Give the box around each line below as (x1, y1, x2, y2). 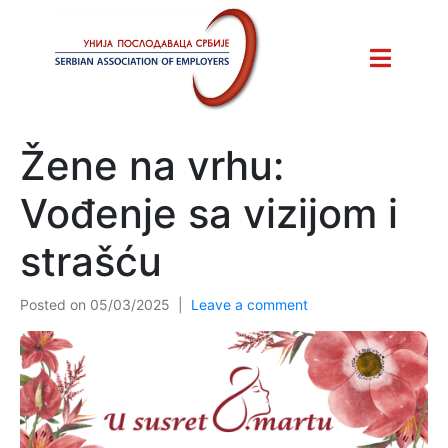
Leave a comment (191, 295, 308, 313)
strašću (20, 236, 162, 286)
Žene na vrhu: (20, 140, 284, 190)
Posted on (20, 295, 90, 313)
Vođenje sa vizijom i (20, 188, 398, 238)
